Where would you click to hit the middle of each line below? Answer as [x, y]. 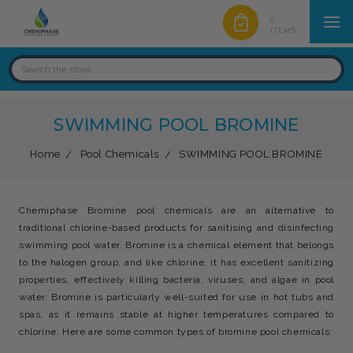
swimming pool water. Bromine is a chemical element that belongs [176, 245]
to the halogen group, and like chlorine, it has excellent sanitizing [176, 262]
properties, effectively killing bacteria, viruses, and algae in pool [176, 280]
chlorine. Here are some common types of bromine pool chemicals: [176, 332]
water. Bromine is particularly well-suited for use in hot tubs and [176, 297]
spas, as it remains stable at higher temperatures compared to [176, 314]
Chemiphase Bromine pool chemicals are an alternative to [176, 210]
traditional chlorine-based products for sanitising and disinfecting [176, 228]
